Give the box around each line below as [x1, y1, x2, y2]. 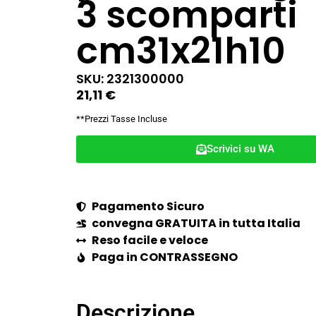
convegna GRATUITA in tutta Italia [92, 214, 301, 231]
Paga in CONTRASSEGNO [92, 248, 238, 265]
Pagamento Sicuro [92, 197, 205, 214]
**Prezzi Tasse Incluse [75, 113, 167, 124]
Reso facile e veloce [92, 231, 209, 248]
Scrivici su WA [206, 142, 274, 155]
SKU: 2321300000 [75, 70, 184, 88]
